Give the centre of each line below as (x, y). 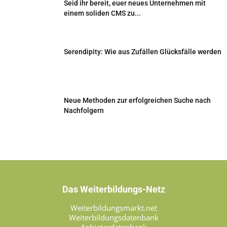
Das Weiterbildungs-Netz (113, 190)
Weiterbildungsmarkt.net (113, 208)
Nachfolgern (84, 111)
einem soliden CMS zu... (102, 13)
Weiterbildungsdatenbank (113, 218)
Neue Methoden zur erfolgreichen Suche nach (137, 101)
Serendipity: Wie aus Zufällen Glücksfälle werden (143, 52)
